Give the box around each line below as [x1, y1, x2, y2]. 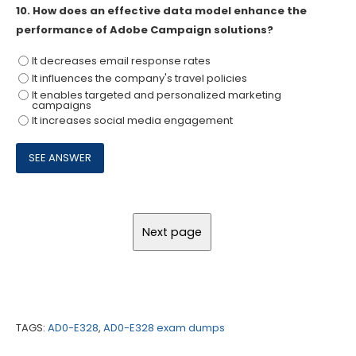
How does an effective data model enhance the [33, 2, 307, 18]
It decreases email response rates [31, 52, 211, 68]
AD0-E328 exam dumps [103, 320, 225, 336]
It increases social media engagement [31, 113, 233, 129]
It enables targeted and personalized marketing [31, 87, 281, 103]
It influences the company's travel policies [31, 70, 247, 86]
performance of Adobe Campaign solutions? [16, 21, 273, 37]
